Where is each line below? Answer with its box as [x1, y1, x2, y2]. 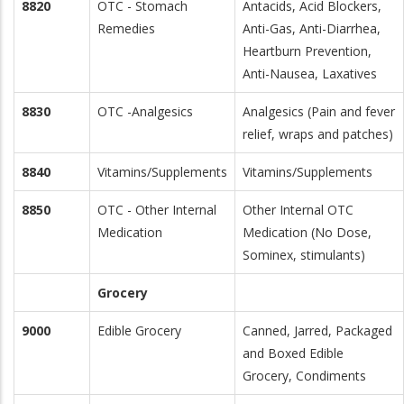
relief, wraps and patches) [243, 125, 393, 142]
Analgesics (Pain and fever [243, 103, 395, 120]
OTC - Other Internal [97, 201, 216, 218]
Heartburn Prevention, [243, 42, 372, 60]
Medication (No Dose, [243, 224, 372, 241]
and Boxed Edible [243, 344, 344, 362]
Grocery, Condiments [243, 367, 366, 384]
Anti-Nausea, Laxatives [243, 65, 377, 82]
